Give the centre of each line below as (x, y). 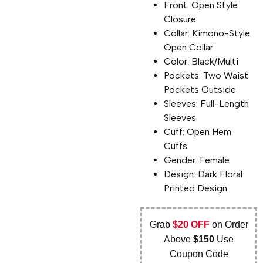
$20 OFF (191, 224)
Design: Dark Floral (203, 174)
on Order (229, 224)
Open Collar (189, 47)
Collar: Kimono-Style (207, 33)
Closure (180, 19)
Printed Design (196, 188)
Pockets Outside (200, 89)
